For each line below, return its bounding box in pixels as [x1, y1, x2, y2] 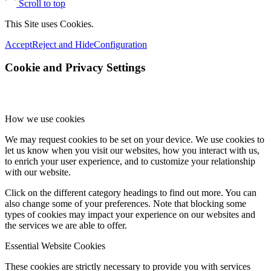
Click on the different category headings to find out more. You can [5, 188, 256, 198]
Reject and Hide [32, 39, 94, 50]
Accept [5, 39, 32, 50]
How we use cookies [5, 114, 85, 125]
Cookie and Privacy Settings [5, 61, 145, 74]
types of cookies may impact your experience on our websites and [5, 209, 255, 220]
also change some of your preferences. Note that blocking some [5, 198, 246, 209]
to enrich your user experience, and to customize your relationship [5, 156, 255, 167]
